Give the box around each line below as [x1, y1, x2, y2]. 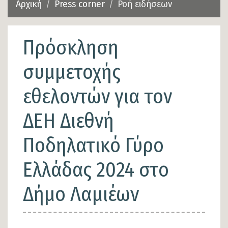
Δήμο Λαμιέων [23, 182, 139, 207]
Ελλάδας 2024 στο [23, 158, 169, 183]
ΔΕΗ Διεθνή [23, 109, 114, 134]
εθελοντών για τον [23, 84, 172, 109]
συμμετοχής [23, 60, 121, 85]
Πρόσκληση [23, 36, 119, 61]
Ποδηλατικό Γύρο [23, 133, 164, 158]
